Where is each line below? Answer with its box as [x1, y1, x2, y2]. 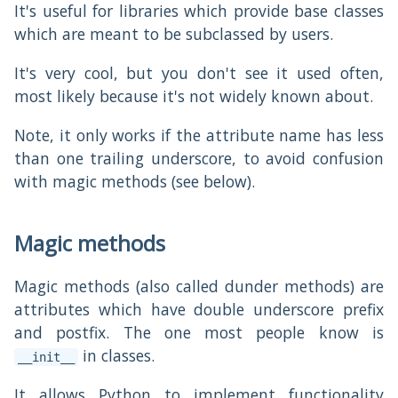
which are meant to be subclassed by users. [14, 23, 333, 45]
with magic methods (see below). [14, 170, 255, 192]
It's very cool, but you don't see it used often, [14, 61, 384, 84]
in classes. [78, 345, 155, 367]
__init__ [18, 350, 75, 365]
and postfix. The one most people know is [14, 322, 384, 344]
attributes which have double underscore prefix [14, 298, 384, 321]
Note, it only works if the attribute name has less [14, 123, 384, 146]
